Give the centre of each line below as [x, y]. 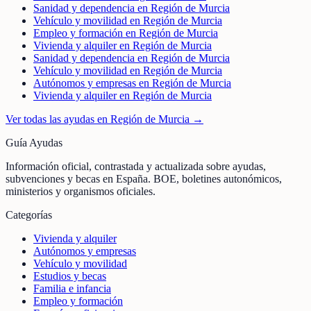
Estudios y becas [70, 276]
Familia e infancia [72, 289]
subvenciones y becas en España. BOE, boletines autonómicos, [144, 179]
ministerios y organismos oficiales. [81, 192]
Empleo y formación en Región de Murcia [126, 33]
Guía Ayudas [34, 143]
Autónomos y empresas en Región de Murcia [132, 83]
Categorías [29, 215]
